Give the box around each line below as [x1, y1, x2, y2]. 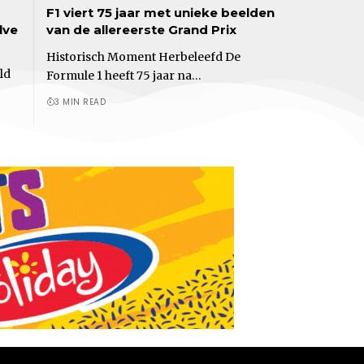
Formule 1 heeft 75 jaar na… [45, 67, 201, 83]
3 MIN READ [54, 95, 106, 108]
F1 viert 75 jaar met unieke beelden [45, 4, 275, 20]
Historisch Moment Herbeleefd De [45, 49, 240, 64]
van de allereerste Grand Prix [45, 21, 236, 37]
